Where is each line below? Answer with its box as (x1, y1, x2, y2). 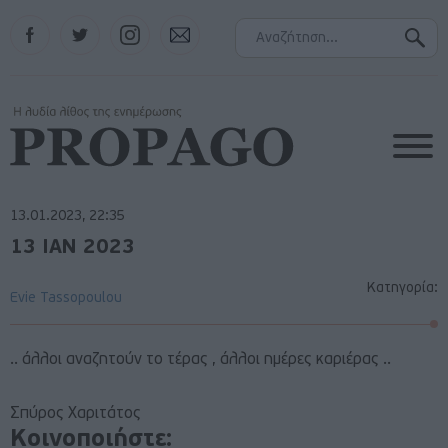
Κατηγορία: (367, 281, 438, 296)
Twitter (60, 16, 103, 29)
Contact (160, 16, 206, 29)
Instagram (110, 16, 170, 29)
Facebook (10, 16, 68, 29)
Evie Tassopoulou (10, 291, 122, 306)
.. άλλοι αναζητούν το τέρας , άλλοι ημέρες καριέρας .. (10, 352, 391, 368)
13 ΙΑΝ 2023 (10, 238, 135, 258)
